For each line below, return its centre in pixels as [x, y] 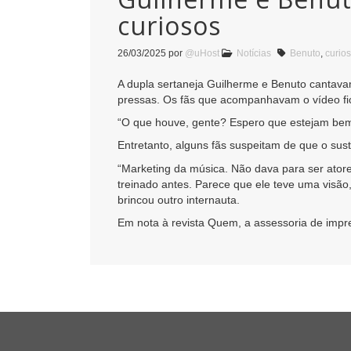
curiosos [169, 25]
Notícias [254, 53]
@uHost [202, 53]
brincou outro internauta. [179, 199]
